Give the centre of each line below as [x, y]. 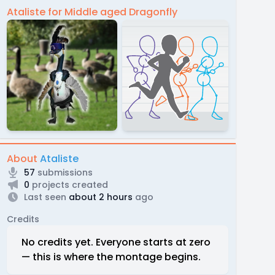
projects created [68, 184]
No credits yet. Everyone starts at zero [116, 242]
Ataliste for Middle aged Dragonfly [92, 12]
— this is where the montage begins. [111, 257]
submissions [64, 172]
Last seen [45, 197]
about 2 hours [99, 197]
